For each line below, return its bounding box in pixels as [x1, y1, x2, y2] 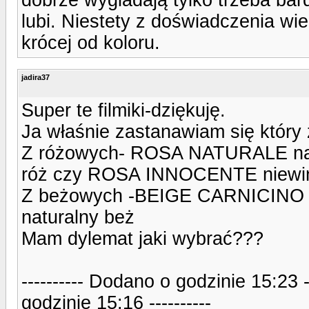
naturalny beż [21, 206, 134, 228]
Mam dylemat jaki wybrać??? [21, 228, 263, 249]
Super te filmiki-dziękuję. [21, 99, 226, 121]
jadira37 [21, 72, 50, 81]
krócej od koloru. [21, 32, 160, 53]
